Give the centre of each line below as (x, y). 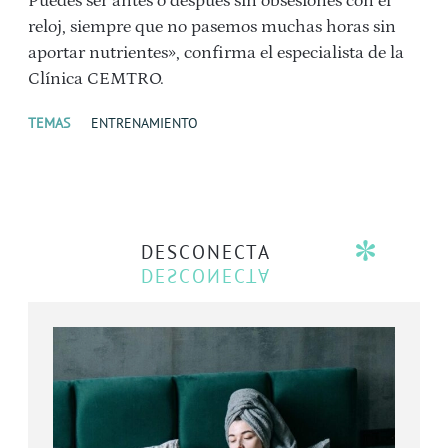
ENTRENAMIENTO (144, 123)
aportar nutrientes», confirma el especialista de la (216, 53)
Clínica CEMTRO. (98, 79)
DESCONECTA (206, 252)
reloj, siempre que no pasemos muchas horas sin (212, 27)
